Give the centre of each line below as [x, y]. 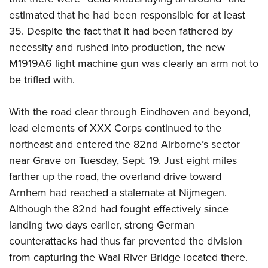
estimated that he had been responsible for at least [127, 15]
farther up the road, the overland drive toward [115, 176]
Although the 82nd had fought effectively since [119, 209]
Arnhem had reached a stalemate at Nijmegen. [118, 193]
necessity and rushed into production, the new [117, 47]
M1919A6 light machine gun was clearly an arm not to [134, 63]
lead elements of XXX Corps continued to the [115, 128]
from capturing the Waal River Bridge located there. [128, 257]
